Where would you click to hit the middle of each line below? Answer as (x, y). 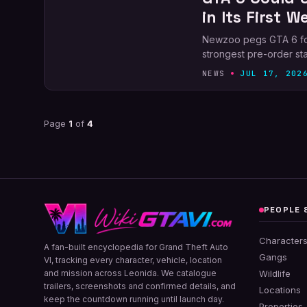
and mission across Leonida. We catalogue (130, 273)
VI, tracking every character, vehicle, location (133, 260)
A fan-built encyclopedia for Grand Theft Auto (136, 247)
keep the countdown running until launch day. (134, 299)
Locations (280, 290)
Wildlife (275, 273)
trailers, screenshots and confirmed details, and (140, 286)
